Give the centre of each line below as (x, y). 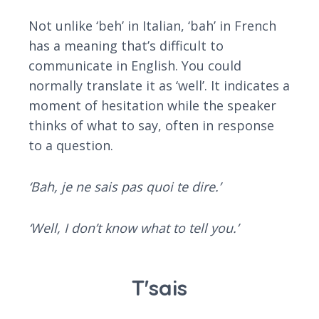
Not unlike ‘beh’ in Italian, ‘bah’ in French (152, 26)
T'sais (159, 288)
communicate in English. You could (135, 66)
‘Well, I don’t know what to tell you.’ (134, 228)
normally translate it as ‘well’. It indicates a (159, 86)
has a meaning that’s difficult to (126, 46)
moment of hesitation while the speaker (152, 106)
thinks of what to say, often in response (151, 126)
